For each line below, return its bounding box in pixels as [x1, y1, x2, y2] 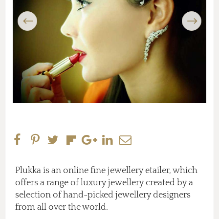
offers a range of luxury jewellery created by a [15, 177, 193, 188]
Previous [18, 11, 42, 19]
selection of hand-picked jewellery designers [15, 190, 191, 200]
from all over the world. [15, 202, 108, 212]
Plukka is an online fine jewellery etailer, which [15, 165, 197, 175]
